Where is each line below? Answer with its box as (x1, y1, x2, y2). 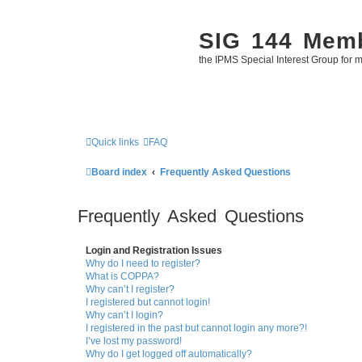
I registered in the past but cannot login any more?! (86, 322, 307, 335)
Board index (91, 166, 147, 178)
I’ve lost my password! (86, 335, 182, 347)
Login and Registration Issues (86, 245, 222, 257)
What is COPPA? (86, 271, 159, 283)
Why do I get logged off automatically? (86, 348, 252, 360)
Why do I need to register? (86, 258, 200, 270)
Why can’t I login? (86, 309, 163, 322)
